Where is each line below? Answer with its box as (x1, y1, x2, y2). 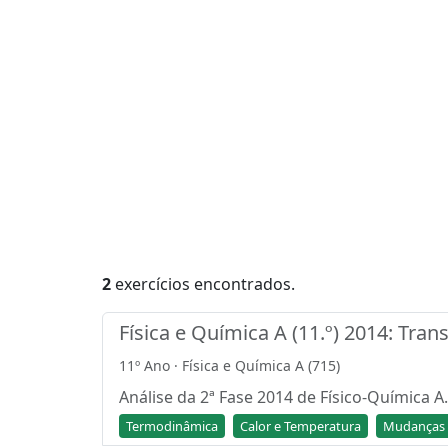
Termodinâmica (126, 417, 218, 435)
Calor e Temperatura (240, 417, 361, 435)
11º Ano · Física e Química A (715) (119, 356, 340, 375)
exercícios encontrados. (111, 273, 295, 295)
